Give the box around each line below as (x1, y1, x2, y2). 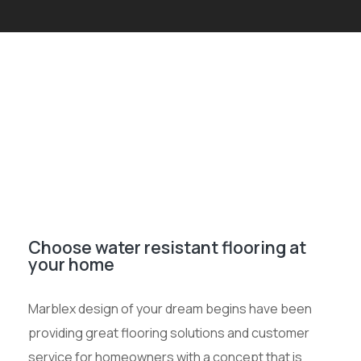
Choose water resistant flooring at (28, 235, 306, 259)
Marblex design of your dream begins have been (28, 300, 312, 317)
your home (28, 252, 114, 276)
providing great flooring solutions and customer (28, 324, 309, 342)
